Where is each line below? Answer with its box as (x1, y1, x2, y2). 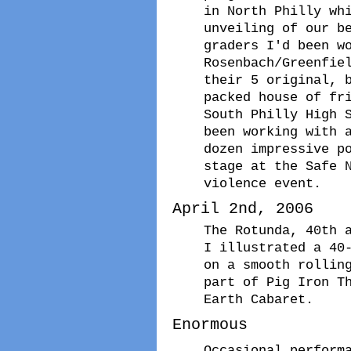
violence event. (204, 175, 321, 191)
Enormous (172, 315, 248, 334)
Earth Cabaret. (204, 291, 313, 307)
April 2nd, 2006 (172, 199, 313, 218)
